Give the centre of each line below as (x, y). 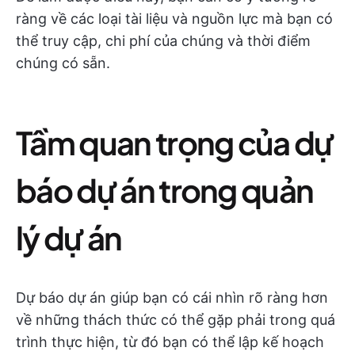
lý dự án (69, 238)
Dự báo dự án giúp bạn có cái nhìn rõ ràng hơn (172, 298)
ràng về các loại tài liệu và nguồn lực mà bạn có (174, 19)
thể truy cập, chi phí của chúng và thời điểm (163, 41)
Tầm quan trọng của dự (175, 143)
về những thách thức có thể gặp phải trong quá (176, 320)
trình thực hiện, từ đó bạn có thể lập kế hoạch (170, 342)
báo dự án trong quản (165, 190)
